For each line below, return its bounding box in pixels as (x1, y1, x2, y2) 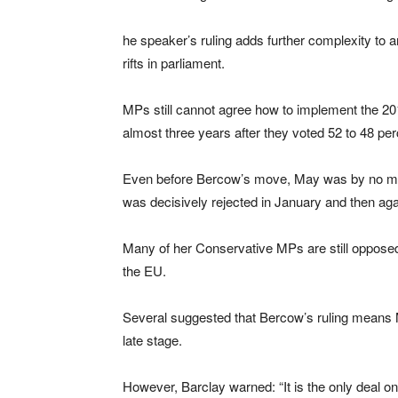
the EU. (123, 260, 166, 280)
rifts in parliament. (123, 52, 225, 72)
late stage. (123, 330, 182, 349)
